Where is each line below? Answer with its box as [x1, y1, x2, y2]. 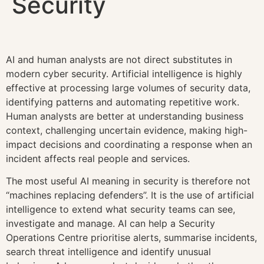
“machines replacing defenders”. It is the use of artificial [6, 189, 254, 202]
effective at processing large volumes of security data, [6, 81, 250, 94]
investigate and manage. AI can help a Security [6, 217, 215, 230]
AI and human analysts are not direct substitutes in [6, 53, 232, 65]
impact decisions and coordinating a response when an [6, 138, 252, 150]
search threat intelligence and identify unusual [6, 246, 211, 258]
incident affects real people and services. [6, 152, 190, 164]
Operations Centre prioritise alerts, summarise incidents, [6, 232, 257, 244]
